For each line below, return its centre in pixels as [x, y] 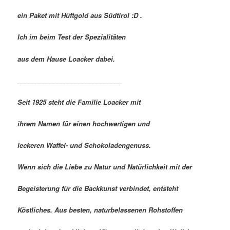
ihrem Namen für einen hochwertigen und [84, 123]
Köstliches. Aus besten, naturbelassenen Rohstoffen [100, 210]
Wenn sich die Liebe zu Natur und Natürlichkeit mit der [105, 167]
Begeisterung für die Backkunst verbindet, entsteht [98, 188]
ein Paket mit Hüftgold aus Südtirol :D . [80, 15]
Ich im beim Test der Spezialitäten [72, 37]
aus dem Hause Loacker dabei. [66, 59]
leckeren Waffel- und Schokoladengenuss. [84, 145]
